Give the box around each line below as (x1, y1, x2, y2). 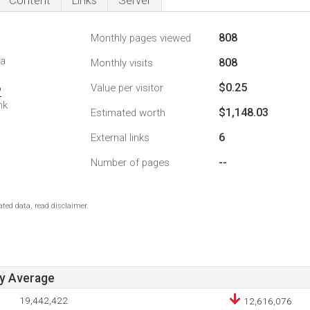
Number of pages (91, 156, 170, 169)
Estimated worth (91, 107, 165, 119)
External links (91, 131, 149, 144)
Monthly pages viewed (91, 32, 191, 44)
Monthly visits (91, 57, 153, 69)
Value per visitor (91, 82, 163, 94)
